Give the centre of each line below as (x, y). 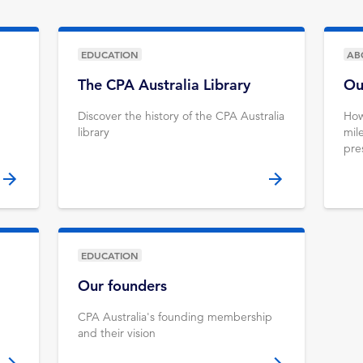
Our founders (122, 286)
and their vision (117, 333)
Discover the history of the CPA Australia (181, 116)
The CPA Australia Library (164, 85)
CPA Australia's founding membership (175, 317)
